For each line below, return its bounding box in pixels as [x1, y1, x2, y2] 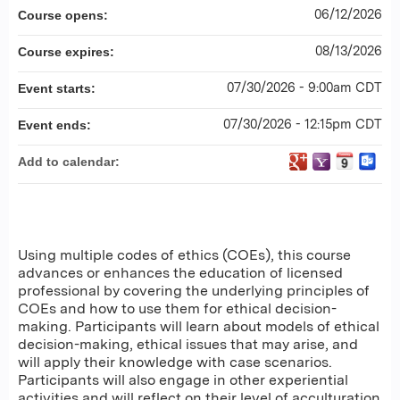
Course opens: [18, 8, 112, 22]
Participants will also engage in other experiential [18, 371, 348, 388]
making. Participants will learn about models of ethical [18, 318, 379, 335]
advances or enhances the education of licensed [18, 264, 343, 281]
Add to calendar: [18, 154, 123, 169]
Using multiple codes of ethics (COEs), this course [18, 246, 351, 263]
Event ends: [18, 118, 95, 132]
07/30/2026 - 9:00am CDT [227, 79, 382, 95]
